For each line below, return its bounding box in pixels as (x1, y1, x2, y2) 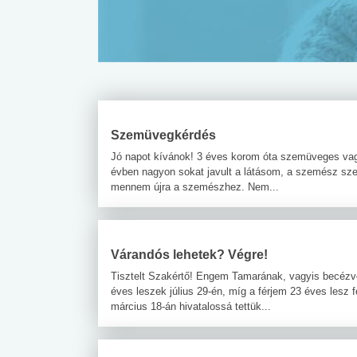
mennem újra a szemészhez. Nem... (111, 180, 279, 193)
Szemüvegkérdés (111, 127, 216, 142)
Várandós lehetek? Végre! (111, 247, 268, 261)
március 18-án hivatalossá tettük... (111, 300, 271, 312)
